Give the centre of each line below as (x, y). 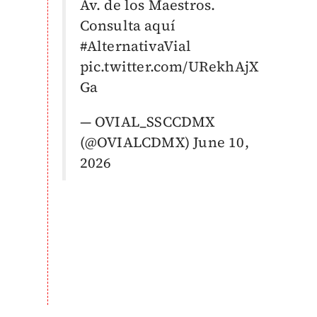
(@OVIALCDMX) (137, 142)
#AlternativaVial (136, 46)
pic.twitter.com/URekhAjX (169, 67)
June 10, (221, 142)
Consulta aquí (128, 25)
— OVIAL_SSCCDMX (147, 122)
